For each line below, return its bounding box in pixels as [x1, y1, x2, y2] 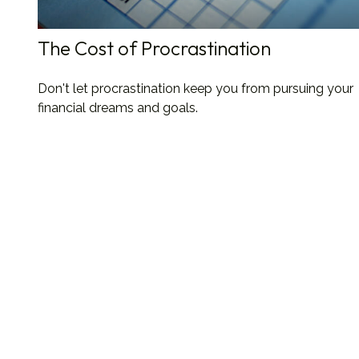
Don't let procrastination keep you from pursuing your [37, 81, 353, 97]
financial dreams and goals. [37, 100, 198, 116]
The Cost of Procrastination [37, 36, 271, 61]
